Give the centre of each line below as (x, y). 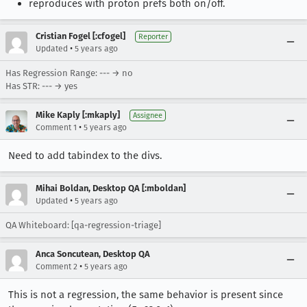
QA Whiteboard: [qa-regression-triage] (83, 225)
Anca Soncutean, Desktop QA (93, 254)
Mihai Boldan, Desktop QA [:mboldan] (111, 188)
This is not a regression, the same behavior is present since (146, 295)
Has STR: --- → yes (41, 86)
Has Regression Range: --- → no (69, 73)
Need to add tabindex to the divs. (85, 156)
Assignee (148, 115)
